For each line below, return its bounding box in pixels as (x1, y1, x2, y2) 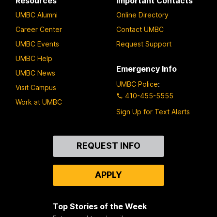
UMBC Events (15, 39, 59, 48)
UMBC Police (116, 80, 158, 89)
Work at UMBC (15, 97, 62, 106)
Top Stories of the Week (52, 201, 147, 212)
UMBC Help (15, 54, 52, 62)
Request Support (116, 39, 171, 48)
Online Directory (116, 10, 169, 19)
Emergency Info (116, 63, 177, 74)
